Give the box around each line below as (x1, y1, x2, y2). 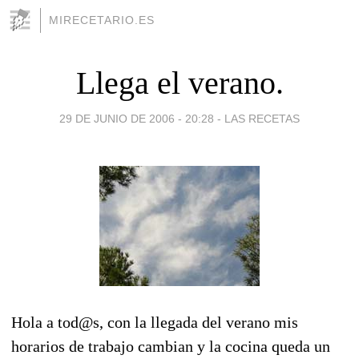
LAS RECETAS (224, 111, 300, 125)
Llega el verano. (75, 64, 284, 101)
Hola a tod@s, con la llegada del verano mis (11, 313, 298, 331)
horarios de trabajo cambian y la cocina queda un (11, 337, 330, 355)
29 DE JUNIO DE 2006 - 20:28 (59, 111, 214, 125)
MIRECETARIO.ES (49, 14, 155, 26)
